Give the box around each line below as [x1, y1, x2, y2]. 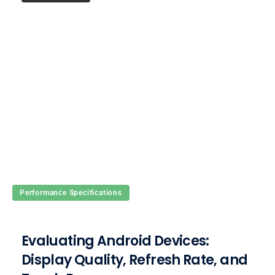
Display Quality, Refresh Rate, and [21, 250, 248, 269]
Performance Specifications [20, 188, 122, 197]
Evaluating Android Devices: [21, 231, 209, 250]
